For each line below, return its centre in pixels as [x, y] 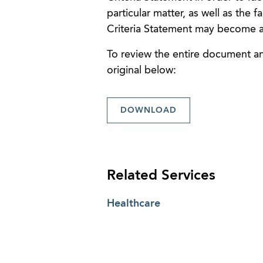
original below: [141, 70]
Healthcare [133, 204]
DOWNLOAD [148, 110]
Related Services [161, 176]
